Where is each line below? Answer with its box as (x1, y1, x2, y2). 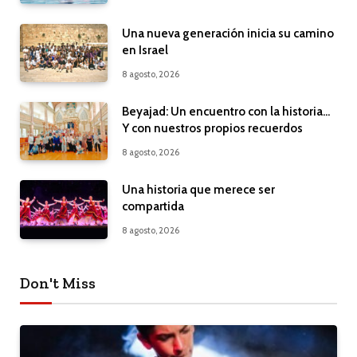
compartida (122, 199, 184, 214)
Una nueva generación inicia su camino (122, 25, 334, 41)
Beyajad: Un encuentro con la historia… (122, 104, 330, 119)
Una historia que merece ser (122, 182, 275, 198)
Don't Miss (20, 273, 96, 292)
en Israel (122, 42, 168, 57)
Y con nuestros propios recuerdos (122, 120, 303, 135)
